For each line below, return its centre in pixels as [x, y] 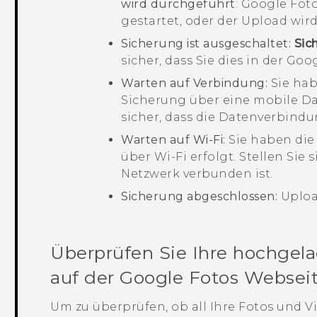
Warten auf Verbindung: [195, 83]
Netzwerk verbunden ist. [197, 174]
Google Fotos [179, 278]
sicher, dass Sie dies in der [204, 61]
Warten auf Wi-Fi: [173, 140]
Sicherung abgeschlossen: [200, 197]
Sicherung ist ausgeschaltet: [206, 44]
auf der [85, 278]
